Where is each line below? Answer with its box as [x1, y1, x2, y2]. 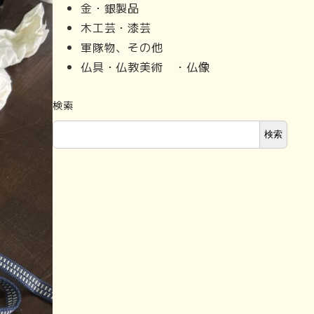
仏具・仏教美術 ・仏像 [81, 57, 210, 75]
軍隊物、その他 [81, 38, 163, 55]
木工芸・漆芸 [81, 18, 151, 36]
